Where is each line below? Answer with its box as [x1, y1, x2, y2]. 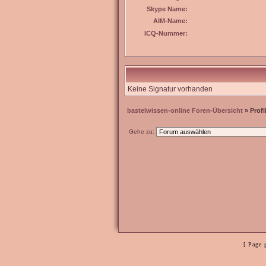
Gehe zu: [127, 128, 156, 135]
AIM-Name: [153, 17, 188, 24]
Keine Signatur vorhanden [128, 85, 213, 93]
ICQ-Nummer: [144, 30, 188, 37]
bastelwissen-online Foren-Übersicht [127, 107, 243, 114]
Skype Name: [147, 5, 188, 12]
